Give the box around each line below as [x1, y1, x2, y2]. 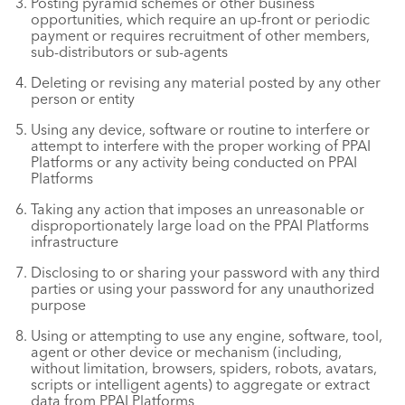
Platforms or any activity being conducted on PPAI [31, 153, 357, 171]
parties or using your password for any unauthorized [31, 279, 374, 297]
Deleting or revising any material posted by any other [31, 73, 381, 91]
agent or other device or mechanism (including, [31, 343, 342, 361]
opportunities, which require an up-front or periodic [31, 10, 370, 28]
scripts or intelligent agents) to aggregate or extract [31, 375, 370, 393]
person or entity [31, 89, 135, 108]
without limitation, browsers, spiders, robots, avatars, [31, 359, 377, 377]
